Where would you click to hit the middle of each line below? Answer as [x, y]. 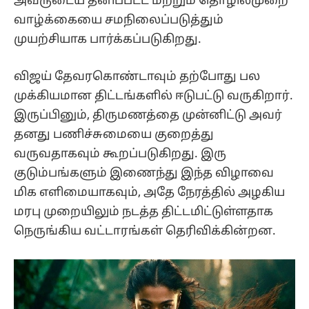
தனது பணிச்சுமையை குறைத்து [114, 135]
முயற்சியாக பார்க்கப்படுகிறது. [108, 39]
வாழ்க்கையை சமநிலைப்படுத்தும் [119, 20]
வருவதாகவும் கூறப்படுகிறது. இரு [120, 154]
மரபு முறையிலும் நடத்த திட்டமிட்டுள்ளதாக [143, 212]
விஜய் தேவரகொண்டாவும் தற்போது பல [137, 77]
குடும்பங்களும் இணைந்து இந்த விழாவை [144, 174]
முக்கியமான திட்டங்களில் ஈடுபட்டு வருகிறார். [153, 97]
